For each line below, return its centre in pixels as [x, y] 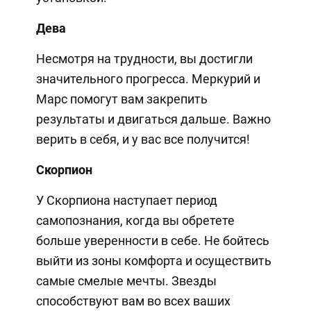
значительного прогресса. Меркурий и [148, 78]
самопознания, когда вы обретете [135, 220]
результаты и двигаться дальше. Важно [153, 119]
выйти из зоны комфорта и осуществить [153, 260]
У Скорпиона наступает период [126, 200]
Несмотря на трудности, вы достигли [144, 58]
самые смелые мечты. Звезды [126, 280]
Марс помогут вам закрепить [121, 99]
